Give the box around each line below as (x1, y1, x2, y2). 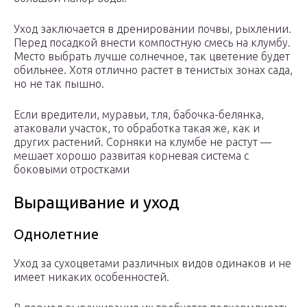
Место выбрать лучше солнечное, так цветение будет (14, 50, 290, 63)
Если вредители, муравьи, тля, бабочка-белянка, (14, 108, 264, 121)
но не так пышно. (14, 77, 104, 90)
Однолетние (14, 226, 99, 243)
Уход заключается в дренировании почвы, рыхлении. (14, 23, 291, 36)
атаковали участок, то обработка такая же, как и (14, 122, 260, 135)
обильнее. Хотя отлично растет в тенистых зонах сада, (14, 64, 293, 77)
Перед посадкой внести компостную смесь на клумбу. (14, 36, 291, 49)
